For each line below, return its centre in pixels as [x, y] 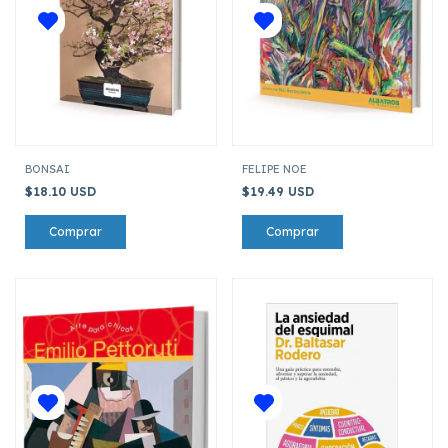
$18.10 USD [62, 191]
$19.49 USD [279, 191]
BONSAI [47, 168]
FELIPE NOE [274, 168]
